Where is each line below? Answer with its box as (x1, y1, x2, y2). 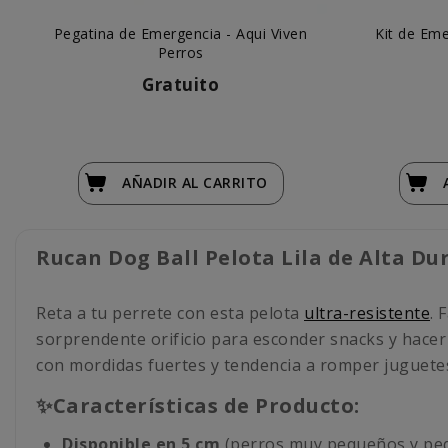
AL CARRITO (181, 173, 268, 193)
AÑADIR (122, 173, 182, 193)
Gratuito (142, 73, 219, 97)
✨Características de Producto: (36, 392, 360, 420)
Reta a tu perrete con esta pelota (36, 302, 304, 325)
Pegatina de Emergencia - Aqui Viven (53, 24, 308, 44)
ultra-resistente (304, 302, 430, 325)
